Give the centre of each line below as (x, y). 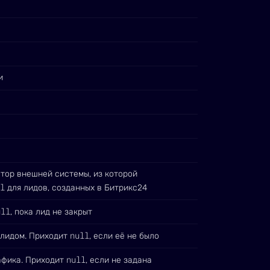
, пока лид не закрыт (51, 212)
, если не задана (119, 260)
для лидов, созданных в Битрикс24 (76, 188)
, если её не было (124, 236)
